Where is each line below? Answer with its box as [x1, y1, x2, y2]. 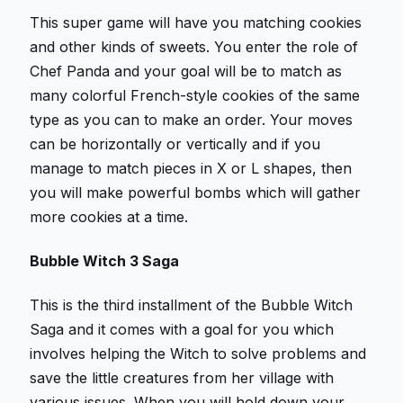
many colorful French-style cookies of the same [30, 86, 361, 105]
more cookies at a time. [30, 208, 189, 227]
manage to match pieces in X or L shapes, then [30, 159, 353, 178]
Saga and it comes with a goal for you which [30, 319, 335, 338]
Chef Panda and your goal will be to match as [30, 62, 343, 81]
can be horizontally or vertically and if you [30, 135, 321, 154]
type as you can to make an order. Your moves [30, 111, 354, 130]
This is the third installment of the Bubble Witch [30, 295, 354, 314]
